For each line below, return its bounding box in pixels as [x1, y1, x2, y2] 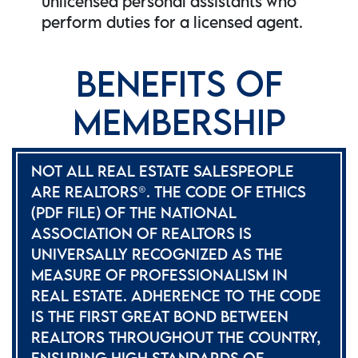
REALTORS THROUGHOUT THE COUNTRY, [31, 328, 320, 347]
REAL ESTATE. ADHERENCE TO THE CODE [31, 286, 321, 305]
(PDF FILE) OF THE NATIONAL [31, 203, 237, 222]
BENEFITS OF [75, 62, 283, 105]
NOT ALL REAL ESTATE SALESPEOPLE [31, 161, 294, 181]
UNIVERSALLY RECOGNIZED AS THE [31, 245, 283, 264]
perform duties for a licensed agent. [42, 13, 304, 32]
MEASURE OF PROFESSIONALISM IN [31, 265, 288, 284]
